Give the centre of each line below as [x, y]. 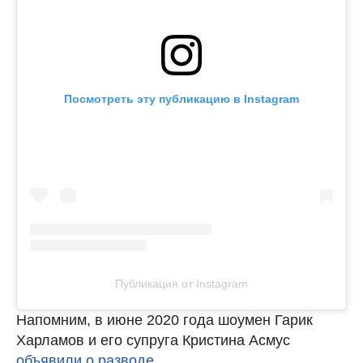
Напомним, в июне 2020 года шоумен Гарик [164, 320]
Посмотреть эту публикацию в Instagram [181, 98]
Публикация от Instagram [181, 283]
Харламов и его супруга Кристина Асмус [153, 340]
